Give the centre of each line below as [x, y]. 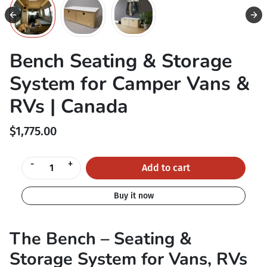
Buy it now [133, 196]
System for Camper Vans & [130, 84]
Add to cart [166, 168]
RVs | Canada [69, 106]
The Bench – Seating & [101, 239]
